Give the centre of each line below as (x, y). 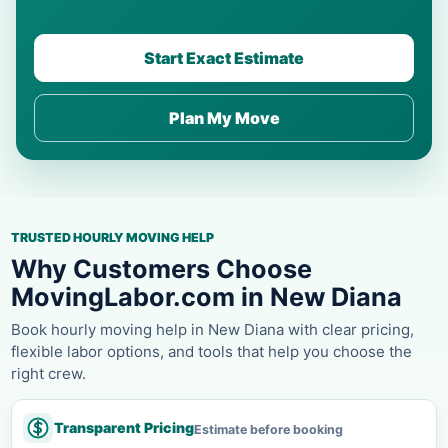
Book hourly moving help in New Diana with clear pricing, (212, 329)
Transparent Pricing (124, 427)
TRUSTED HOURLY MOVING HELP (112, 237)
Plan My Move (224, 117)
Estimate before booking (268, 429)
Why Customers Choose (161, 268)
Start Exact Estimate (224, 57)
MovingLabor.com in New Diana (206, 296)
